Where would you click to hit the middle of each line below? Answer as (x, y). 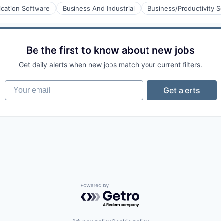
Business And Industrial (99, 8)
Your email (24, 85)
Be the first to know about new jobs (110, 50)
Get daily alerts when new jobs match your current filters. (110, 64)
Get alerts (182, 90)
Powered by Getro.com (124, 188)
